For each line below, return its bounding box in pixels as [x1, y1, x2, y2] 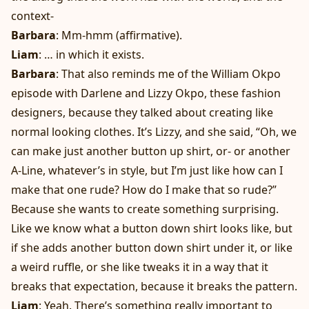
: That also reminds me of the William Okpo [56, 66, 281, 82]
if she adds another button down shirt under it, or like [11, 240, 292, 256]
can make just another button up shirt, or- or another [11, 143, 290, 159]
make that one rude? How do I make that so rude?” [11, 182, 277, 198]
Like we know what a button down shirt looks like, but [11, 221, 292, 237]
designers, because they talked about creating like [11, 105, 273, 121]
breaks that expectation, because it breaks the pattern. [11, 279, 297, 295]
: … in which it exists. [39, 47, 144, 63]
